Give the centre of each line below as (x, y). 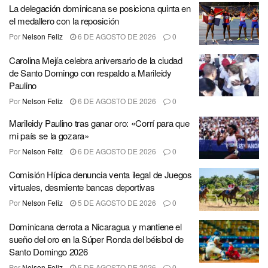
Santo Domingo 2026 (48, 251)
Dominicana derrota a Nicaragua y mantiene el (95, 226)
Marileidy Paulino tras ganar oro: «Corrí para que (99, 123)
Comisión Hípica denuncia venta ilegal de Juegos (100, 175)
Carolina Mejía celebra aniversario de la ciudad (96, 60)
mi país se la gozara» (49, 135)
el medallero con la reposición (64, 21)
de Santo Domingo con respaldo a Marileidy (90, 72)
